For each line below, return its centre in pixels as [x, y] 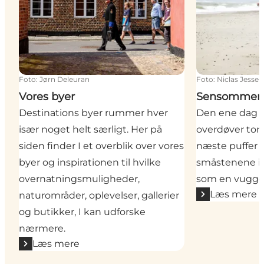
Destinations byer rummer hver [93, 113]
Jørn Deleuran [65, 79]
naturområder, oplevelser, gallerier [99, 195]
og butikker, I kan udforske [82, 212]
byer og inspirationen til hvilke [90, 162]
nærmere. [42, 228]
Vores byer [47, 96]
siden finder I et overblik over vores [101, 146]
